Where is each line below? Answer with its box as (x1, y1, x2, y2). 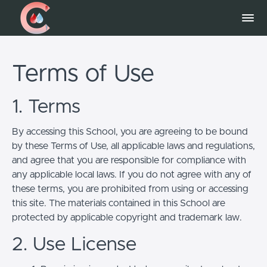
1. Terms (12, 97, 80, 117)
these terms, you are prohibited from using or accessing (12, 184, 249, 194)
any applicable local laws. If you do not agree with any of (12, 169, 252, 179)
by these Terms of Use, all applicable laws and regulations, (12, 141, 255, 151)
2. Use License (12, 235, 136, 254)
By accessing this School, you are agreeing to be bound (12, 126, 248, 136)
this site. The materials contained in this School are (12, 198, 225, 208)
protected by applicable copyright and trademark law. (12, 212, 242, 222)
